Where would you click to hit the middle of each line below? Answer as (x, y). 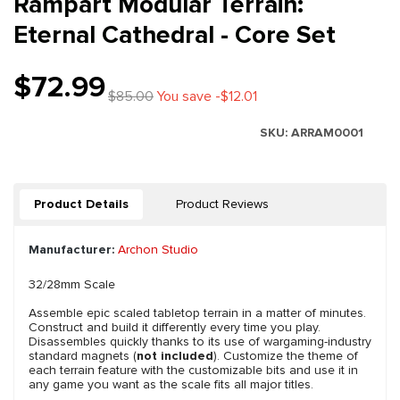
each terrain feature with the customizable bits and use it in (193, 371)
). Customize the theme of (286, 356)
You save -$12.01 (207, 97)
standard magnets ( (83, 356)
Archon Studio (158, 250)
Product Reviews (222, 204)
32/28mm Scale (72, 285)
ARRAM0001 (327, 133)
